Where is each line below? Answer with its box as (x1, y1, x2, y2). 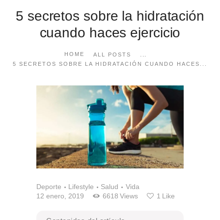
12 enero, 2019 (36, 192, 84, 200)
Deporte (36, 182, 61, 191)
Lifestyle (68, 182, 94, 191)
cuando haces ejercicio (39, 25, 181, 40)
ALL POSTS (93, 52, 132, 58)
